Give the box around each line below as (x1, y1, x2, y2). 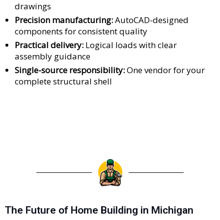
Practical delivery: (15, 39, 83, 51)
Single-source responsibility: (15, 64, 125, 76)
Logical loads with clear (83, 39, 177, 51)
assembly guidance (15, 51, 90, 62)
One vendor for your (125, 64, 205, 76)
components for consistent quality (15, 26, 147, 37)
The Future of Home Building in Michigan (5, 204, 193, 217)
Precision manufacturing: (15, 14, 113, 26)
